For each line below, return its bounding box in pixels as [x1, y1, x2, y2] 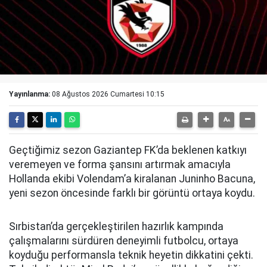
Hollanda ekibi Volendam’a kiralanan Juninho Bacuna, [9, 173, 255, 185]
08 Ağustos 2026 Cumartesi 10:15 [52, 90, 164, 99]
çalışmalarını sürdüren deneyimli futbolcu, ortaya [9, 235, 238, 247]
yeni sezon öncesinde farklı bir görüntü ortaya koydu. [9, 187, 255, 200]
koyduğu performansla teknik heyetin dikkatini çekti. [9, 249, 253, 262]
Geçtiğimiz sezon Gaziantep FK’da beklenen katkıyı [9, 144, 247, 157]
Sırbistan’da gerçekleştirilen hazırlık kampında [9, 221, 223, 233]
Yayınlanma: [9, 90, 50, 99]
